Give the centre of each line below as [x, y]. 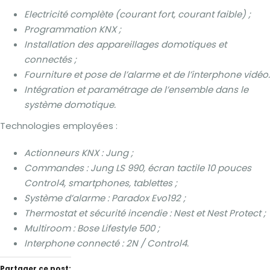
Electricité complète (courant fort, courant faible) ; [137, 14]
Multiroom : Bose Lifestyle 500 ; [92, 228]
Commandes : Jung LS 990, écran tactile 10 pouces [138, 168]
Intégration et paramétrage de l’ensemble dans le [136, 89]
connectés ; [50, 59]
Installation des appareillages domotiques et [125, 44]
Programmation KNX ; [73, 29]
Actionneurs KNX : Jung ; [79, 153]
